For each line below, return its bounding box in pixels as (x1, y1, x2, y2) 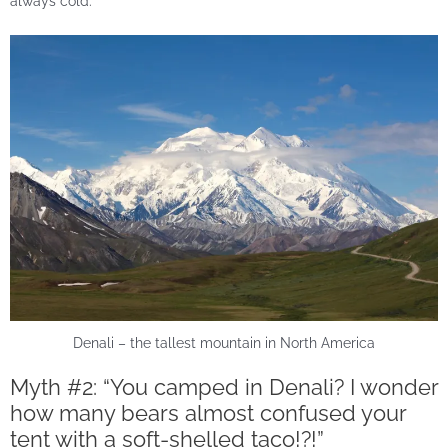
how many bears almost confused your (10, 400, 406, 427)
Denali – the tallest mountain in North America (73, 334, 375, 351)
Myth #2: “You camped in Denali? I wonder (10, 374, 438, 401)
